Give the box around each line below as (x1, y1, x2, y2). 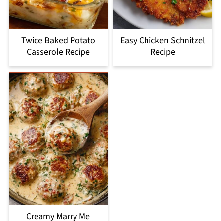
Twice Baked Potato (21, 35, 95, 47)
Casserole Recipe (26, 46, 90, 58)
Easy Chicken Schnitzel (120, 35, 206, 47)
